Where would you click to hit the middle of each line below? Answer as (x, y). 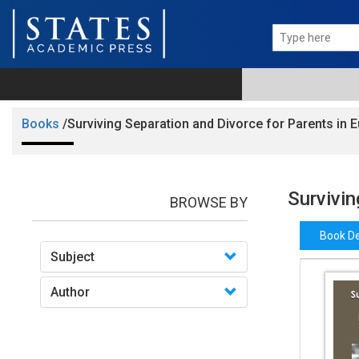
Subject (73, 257)
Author (70, 292)
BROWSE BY (208, 203)
